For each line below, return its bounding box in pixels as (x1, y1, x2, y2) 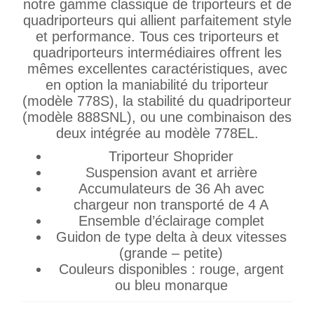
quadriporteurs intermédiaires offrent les (32, 45, 282, 60)
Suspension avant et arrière (85, 165, 257, 180)
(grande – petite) (119, 245, 223, 261)
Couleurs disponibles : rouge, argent (58, 261, 284, 277)
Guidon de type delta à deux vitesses (55, 229, 287, 245)
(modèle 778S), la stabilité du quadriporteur (22, 93, 292, 109)
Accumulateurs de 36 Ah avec (78, 181, 264, 196)
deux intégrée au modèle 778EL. (55, 125, 259, 141)
